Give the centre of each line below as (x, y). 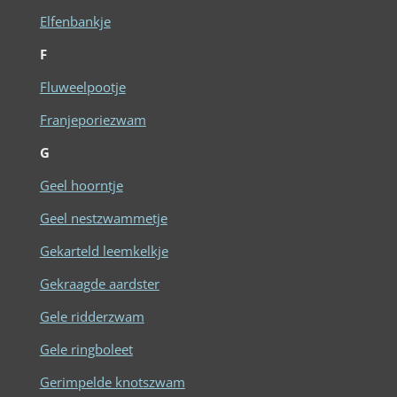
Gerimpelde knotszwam (112, 381)
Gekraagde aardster (99, 283)
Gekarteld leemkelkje (104, 250)
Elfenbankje (75, 21)
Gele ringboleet (86, 349)
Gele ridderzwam (92, 316)
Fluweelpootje (82, 86)
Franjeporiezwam (93, 119)
